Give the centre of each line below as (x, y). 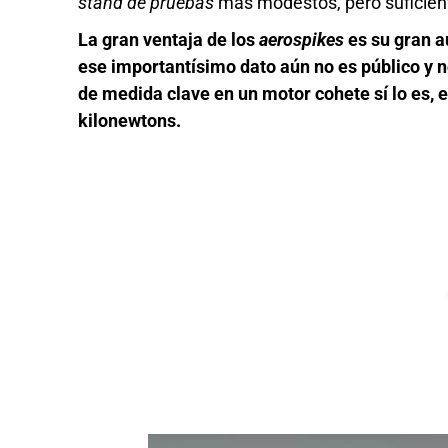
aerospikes (302, 40)
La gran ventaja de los (169, 40)
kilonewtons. (130, 121)
